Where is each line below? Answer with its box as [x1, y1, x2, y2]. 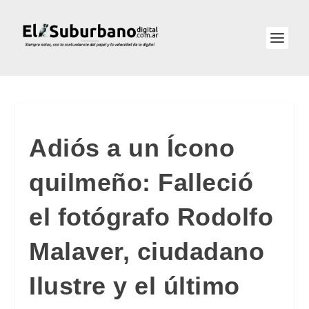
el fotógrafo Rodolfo [29, 203, 274, 231]
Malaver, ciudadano [29, 237, 265, 266]
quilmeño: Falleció [29, 168, 254, 197]
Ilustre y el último [29, 272, 240, 300]
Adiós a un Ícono [29, 134, 235, 162]
